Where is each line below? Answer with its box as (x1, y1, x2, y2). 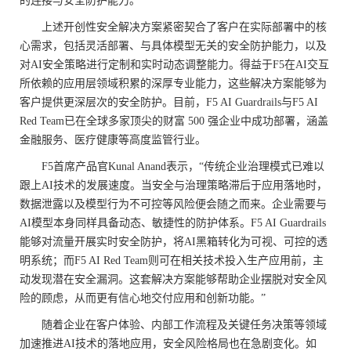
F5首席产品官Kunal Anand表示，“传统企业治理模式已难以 (42, 161, 324, 172)
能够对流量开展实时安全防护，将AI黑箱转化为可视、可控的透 (20, 236, 327, 248)
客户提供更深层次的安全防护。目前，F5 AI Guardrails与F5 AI (20, 96, 318, 108)
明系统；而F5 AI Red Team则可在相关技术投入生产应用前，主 (20, 255, 324, 266)
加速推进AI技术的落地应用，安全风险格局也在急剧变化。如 (20, 338, 317, 349)
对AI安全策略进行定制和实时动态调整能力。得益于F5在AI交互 (20, 59, 329, 71)
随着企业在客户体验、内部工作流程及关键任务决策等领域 (42, 319, 327, 331)
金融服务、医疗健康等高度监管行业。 (20, 134, 206, 146)
